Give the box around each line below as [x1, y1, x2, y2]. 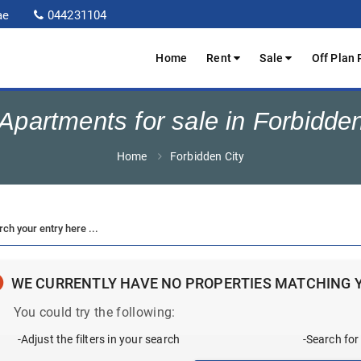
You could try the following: [13, 305, 176, 321]
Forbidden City [169, 150, 245, 164]
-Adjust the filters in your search [17, 333, 180, 346]
